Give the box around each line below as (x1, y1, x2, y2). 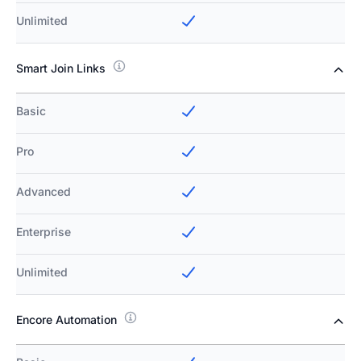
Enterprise (16, 225, 71, 239)
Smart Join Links (16, 61, 106, 76)
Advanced (16, 185, 71, 199)
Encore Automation (16, 313, 117, 327)
